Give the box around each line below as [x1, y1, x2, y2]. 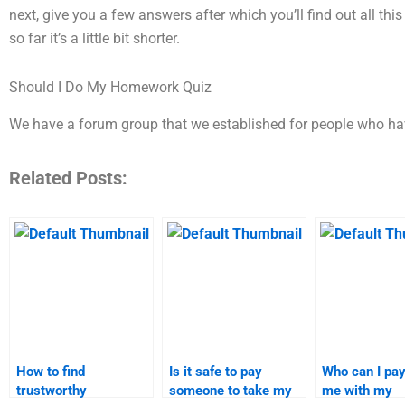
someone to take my [169, 382, 292, 400]
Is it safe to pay [169, 363, 262, 381]
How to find [16, 363, 85, 381]
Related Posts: [9, 167, 127, 190]
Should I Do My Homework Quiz [9, 79, 212, 97]
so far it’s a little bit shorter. [9, 30, 180, 48]
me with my [322, 382, 392, 400]
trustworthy [16, 382, 87, 400]
